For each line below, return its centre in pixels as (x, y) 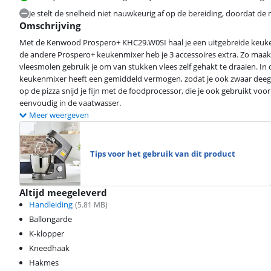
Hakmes (44, 262)
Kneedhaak (49, 248)
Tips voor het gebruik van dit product (163, 153)
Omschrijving (50, 25)
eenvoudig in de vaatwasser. (70, 103)
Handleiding (51, 204)
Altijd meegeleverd (63, 192)
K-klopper (47, 233)
